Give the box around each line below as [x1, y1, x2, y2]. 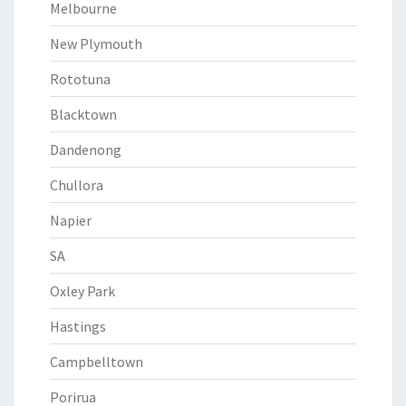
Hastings [50, 317, 106, 335]
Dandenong [50, 140, 121, 159]
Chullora [50, 176, 103, 194]
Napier [50, 211, 92, 229]
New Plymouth [50, 34, 142, 53]
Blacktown [50, 105, 117, 123]
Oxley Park [50, 282, 115, 300]
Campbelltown [50, 353, 143, 371]
